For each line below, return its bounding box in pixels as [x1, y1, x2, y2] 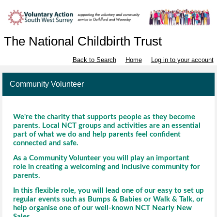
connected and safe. [13, 139, 78, 147]
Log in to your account [151, 56, 214, 64]
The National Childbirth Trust [3, 34, 162, 49]
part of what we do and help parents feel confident [13, 131, 181, 139]
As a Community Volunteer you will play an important [13, 155, 189, 162]
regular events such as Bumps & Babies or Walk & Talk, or [13, 196, 203, 203]
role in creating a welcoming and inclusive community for [13, 163, 200, 171]
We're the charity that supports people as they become [13, 113, 195, 121]
